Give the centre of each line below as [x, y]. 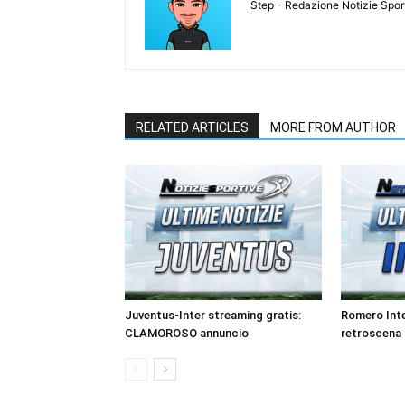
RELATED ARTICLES [192, 127]
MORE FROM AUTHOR [333, 127]
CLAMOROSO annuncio [187, 333]
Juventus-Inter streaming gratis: [213, 315]
